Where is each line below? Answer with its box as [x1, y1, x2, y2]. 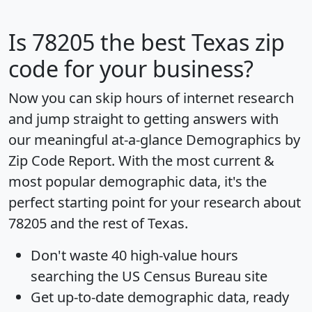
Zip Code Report [8, 150, 111, 170]
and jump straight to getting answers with [8, 109, 279, 128]
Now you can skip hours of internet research [8, 88, 294, 107]
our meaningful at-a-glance [8, 130, 186, 149]
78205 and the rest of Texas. [8, 213, 188, 233]
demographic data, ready [124, 287, 289, 306]
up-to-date [57, 287, 124, 306]
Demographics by [186, 130, 300, 149]
